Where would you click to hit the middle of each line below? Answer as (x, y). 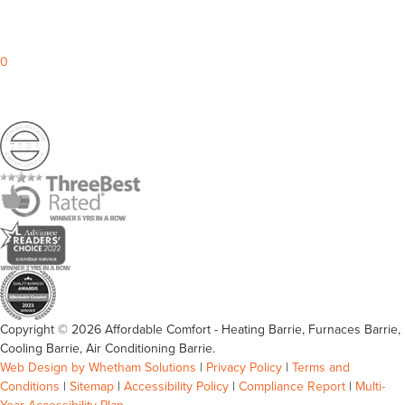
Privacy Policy (244, 367)
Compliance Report (292, 386)
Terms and (321, 367)
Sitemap (92, 386)
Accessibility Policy (176, 386)
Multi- (370, 386)
